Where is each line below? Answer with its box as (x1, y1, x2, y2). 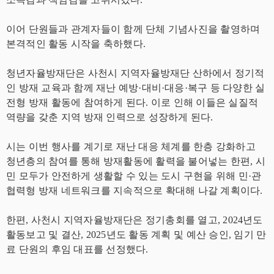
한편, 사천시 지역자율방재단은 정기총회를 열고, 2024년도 (6, 214, 263, 225)
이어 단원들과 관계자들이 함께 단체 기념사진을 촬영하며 (6, 23, 261, 34)
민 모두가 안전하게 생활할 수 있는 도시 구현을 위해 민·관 (6, 170, 262, 181)
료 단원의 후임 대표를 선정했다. (6, 243, 149, 254)
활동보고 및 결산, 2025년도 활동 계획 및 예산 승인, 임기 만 (6, 229, 267, 240)
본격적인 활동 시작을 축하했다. (6, 38, 146, 49)
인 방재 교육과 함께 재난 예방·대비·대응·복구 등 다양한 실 (6, 82, 265, 93)
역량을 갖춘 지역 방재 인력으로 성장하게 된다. (6, 111, 213, 122)
